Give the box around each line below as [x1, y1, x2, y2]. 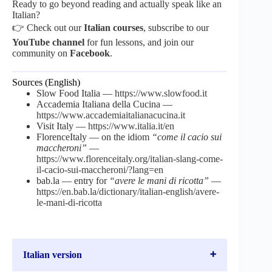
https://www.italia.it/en [88, 120, 174, 131]
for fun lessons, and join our [84, 36, 194, 47]
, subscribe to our [143, 22, 209, 33]
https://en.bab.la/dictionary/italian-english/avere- [36, 186, 219, 197]
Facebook [70, 47, 110, 58]
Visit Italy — [36, 120, 88, 131]
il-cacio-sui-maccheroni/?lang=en [36, 164, 163, 175]
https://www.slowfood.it [115, 87, 207, 98]
